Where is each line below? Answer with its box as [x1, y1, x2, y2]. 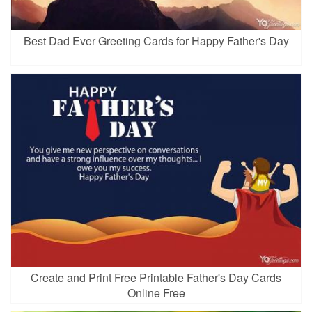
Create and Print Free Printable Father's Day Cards [31, 270, 281, 286]
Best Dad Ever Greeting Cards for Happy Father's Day [23, 32, 289, 49]
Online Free [127, 285, 185, 302]
